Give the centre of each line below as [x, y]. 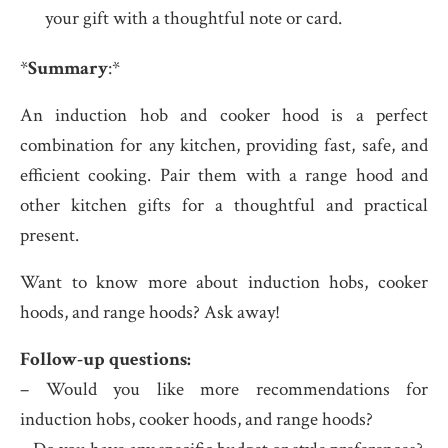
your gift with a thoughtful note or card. [193, 19]
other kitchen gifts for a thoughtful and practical [224, 206]
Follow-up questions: [105, 360]
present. [49, 236]
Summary [68, 69]
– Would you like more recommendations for [224, 390]
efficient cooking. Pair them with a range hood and [224, 176]
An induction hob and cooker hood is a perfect [224, 116]
